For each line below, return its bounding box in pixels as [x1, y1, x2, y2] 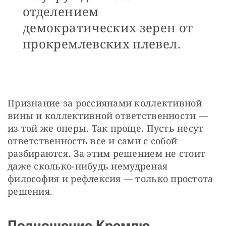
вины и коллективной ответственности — [8, 109, 208, 122]
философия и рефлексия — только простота [8, 172, 213, 185]
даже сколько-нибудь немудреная [8, 159, 168, 172]
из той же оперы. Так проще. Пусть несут [8, 122, 204, 134]
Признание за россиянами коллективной [8, 96, 202, 109]
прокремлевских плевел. [23, 35, 181, 52]
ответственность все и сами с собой [8, 134, 178, 147]
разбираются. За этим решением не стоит [8, 147, 206, 159]
